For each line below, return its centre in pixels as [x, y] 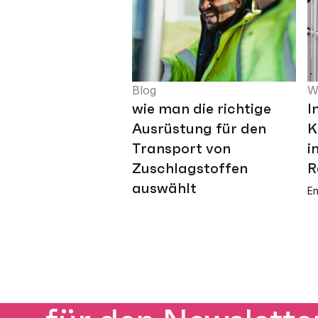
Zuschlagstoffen [190, 169]
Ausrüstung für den [199, 129]
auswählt [164, 188]
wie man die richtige [202, 109]
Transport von [181, 149]
